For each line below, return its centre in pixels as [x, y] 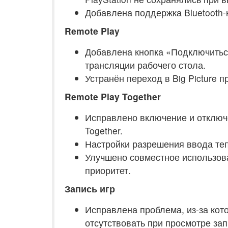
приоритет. [108, 170]
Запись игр [90, 189]
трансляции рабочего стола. [145, 65]
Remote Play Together [113, 96]
